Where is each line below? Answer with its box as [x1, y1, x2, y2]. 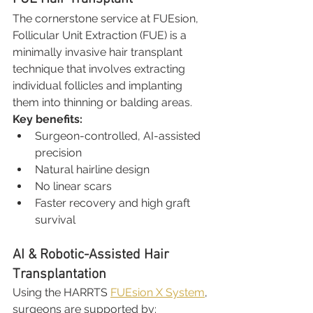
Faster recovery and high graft [35, 196, 193, 210]
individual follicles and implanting [13, 79, 185, 92]
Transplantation [13, 266, 106, 283]
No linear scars [35, 180, 112, 193]
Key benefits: [13, 112, 82, 126]
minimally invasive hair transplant [13, 45, 185, 59]
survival [35, 213, 75, 226]
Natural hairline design [35, 163, 150, 176]
